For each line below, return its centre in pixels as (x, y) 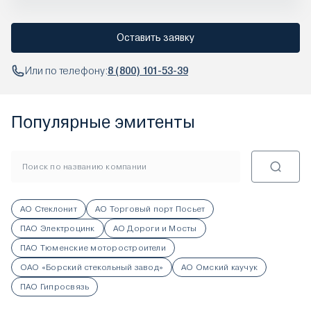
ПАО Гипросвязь (55, 287)
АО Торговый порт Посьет (150, 209)
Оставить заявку (155, 37)
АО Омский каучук (220, 267)
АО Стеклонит (49, 209)
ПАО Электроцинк (58, 228)
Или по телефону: (66, 70)
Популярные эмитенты (103, 122)
